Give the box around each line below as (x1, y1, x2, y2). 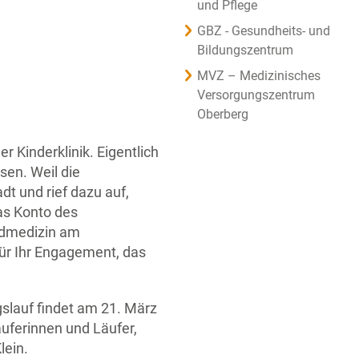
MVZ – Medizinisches (197, 68, 321, 83)
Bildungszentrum (197, 42, 293, 58)
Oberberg (197, 107, 248, 122)
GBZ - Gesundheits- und (197, 23, 330, 38)
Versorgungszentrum (197, 87, 315, 103)
